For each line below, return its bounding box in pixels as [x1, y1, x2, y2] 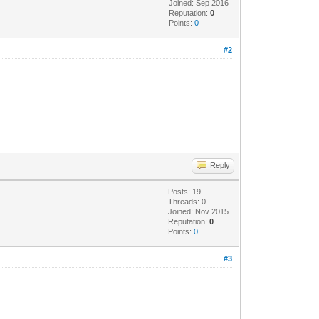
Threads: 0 [168, 197, 206, 206]
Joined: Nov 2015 [168, 206, 229, 216]
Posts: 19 [168, 187, 202, 196]
